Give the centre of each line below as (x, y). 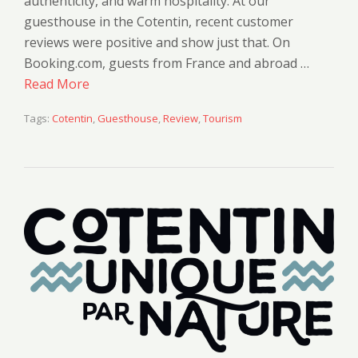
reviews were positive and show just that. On (157, 42)
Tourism (223, 118)
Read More (57, 84)
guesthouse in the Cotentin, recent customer (159, 21)
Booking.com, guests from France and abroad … (167, 63)
